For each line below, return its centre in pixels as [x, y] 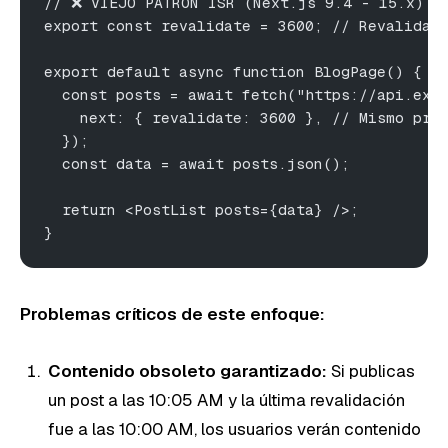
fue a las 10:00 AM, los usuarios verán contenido [234, 428]
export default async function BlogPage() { [233, 71]
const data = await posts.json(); [197, 163]
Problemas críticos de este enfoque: [172, 313]
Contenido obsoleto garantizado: [187, 370]
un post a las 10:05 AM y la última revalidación [226, 399]
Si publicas [371, 370]
